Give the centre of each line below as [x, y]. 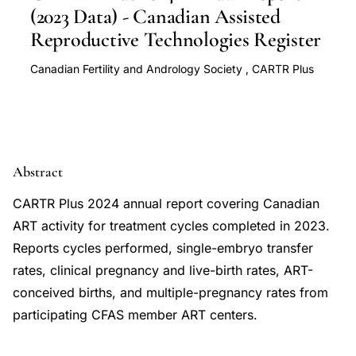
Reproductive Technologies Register [176, 39]
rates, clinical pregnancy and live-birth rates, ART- [163, 270]
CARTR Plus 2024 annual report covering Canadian [166, 203]
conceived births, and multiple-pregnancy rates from [170, 292]
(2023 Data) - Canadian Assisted [155, 16]
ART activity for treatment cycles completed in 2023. [171, 226]
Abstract [38, 172]
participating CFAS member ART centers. [135, 315]
